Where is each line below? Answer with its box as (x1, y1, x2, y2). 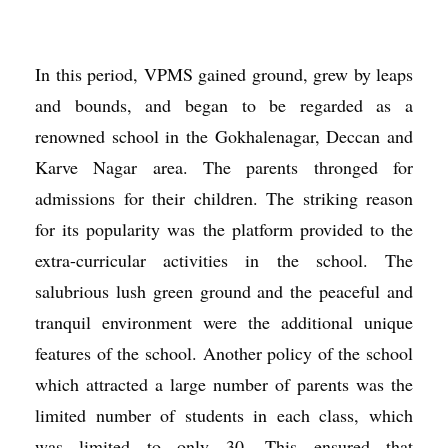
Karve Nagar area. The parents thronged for (35, 155, 413, 179)
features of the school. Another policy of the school (35, 341, 413, 365)
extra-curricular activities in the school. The (35, 248, 413, 272)
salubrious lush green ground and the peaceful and (35, 279, 413, 303)
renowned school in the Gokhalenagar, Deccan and (35, 124, 413, 148)
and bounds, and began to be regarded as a (35, 93, 413, 117)
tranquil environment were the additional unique (35, 310, 413, 334)
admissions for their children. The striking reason (35, 186, 413, 210)
